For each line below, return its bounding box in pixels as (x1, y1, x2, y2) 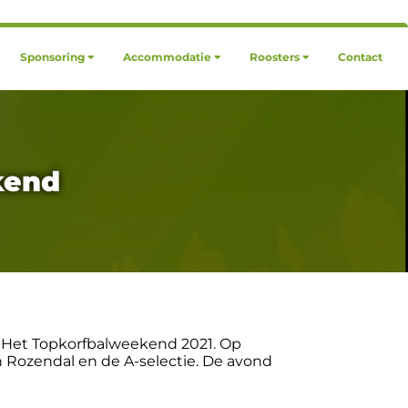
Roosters (250, 50, 300, 64)
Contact (338, 50, 382, 64)
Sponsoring (20, 50, 85, 64)
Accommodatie (123, 50, 211, 64)
